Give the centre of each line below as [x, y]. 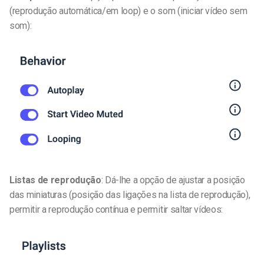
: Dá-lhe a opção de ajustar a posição [173, 180]
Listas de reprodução [55, 180]
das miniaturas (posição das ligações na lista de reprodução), [130, 195]
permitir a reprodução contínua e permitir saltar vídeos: [116, 210]
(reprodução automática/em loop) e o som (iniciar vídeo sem [128, 11]
